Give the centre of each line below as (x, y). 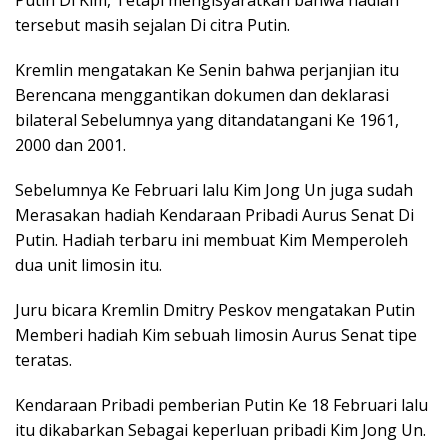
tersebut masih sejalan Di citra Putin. (152, 25)
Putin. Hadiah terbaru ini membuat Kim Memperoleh (211, 240)
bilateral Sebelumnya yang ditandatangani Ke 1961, (207, 120)
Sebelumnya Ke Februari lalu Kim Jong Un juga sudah (214, 190)
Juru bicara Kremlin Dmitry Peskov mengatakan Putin (215, 310)
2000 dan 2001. (70, 145)
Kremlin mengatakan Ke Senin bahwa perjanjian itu (207, 70)
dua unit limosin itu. (88, 265)
